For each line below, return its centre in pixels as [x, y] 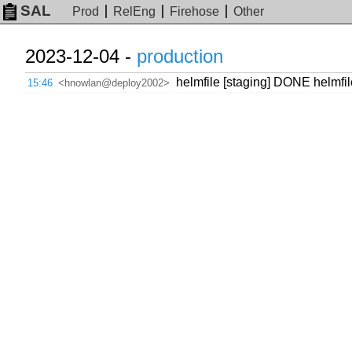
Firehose [195, 12]
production [180, 56]
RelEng [135, 12]
